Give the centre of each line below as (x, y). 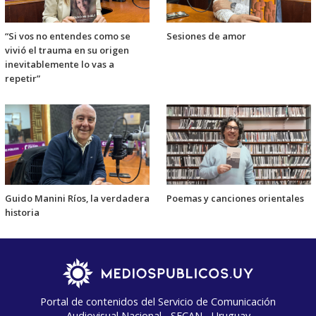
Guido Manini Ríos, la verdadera (77, 199)
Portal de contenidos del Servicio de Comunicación (158, 302)
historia (22, 213)
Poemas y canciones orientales (235, 199)
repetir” (23, 79)
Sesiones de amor (206, 36)
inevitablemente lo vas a (60, 65)
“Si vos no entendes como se (68, 36)
